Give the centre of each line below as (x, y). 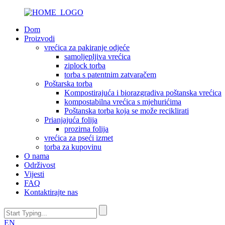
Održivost (40, 165)
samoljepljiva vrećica (97, 57)
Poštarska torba (68, 84)
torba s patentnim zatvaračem (110, 75)
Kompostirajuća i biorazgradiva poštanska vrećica (143, 93)
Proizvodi (39, 38)
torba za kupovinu (73, 147)
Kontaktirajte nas (51, 192)
